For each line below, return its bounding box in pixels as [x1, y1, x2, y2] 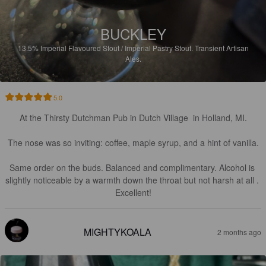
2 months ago [217, 227, 261, 237]
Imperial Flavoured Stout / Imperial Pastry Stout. [40, 43, 195, 53]
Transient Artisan [194, 43, 249, 53]
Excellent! [115, 186, 151, 199]
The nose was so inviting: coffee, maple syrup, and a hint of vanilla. [7, 137, 259, 149]
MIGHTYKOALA [84, 225, 151, 239]
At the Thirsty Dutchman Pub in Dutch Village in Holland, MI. [19, 112, 247, 124]
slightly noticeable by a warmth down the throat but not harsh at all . [5, 174, 261, 186]
